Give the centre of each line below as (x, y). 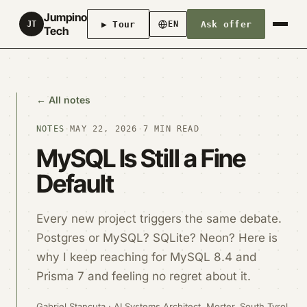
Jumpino (65, 17)
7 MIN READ (171, 129)
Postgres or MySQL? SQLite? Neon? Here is (157, 238)
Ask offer (226, 24)
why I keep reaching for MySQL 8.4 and (146, 257)
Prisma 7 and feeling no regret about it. (144, 276)
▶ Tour (118, 24)
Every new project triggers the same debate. (159, 219)
